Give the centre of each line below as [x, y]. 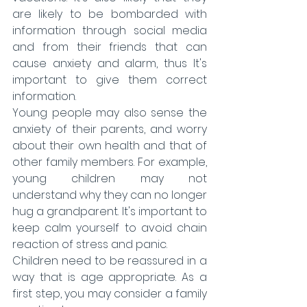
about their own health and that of [110, 146]
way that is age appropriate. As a [110, 278]
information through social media [110, 31]
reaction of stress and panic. [90, 245]
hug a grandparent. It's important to [110, 212]
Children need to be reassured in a [110, 261]
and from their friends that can [110, 47]
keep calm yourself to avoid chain [110, 228]
